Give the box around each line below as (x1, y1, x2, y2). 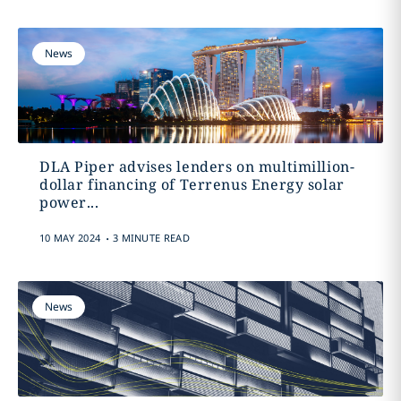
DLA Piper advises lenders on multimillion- (38, 157, 355, 176)
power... (38, 192, 99, 212)
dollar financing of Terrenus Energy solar (38, 175, 345, 194)
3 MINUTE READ (112, 231, 190, 244)
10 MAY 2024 (38, 231, 101, 244)
